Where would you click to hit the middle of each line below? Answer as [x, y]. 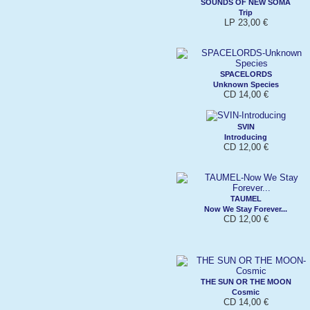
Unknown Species [246, 84]
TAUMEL [246, 198]
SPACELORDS [246, 74]
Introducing [246, 137]
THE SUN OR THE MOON [246, 281]
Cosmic [246, 292]
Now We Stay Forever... [246, 209]
